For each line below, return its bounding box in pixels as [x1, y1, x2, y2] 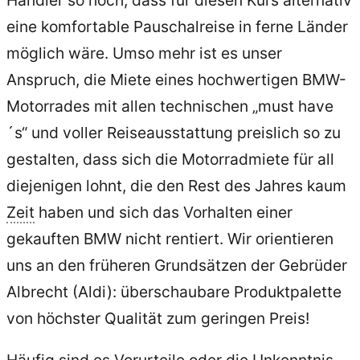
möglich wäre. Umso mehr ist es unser [6, 43, 282, 63]
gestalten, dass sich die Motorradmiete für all [6, 149, 334, 169]
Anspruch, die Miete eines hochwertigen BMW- [6, 69, 346, 89]
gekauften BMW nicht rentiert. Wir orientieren [6, 228, 333, 248]
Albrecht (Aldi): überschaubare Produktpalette [6, 281, 342, 301]
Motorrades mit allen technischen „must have [6, 96, 333, 116]
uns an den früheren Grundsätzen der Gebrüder [6, 255, 347, 275]
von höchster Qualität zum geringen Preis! [6, 308, 309, 328]
